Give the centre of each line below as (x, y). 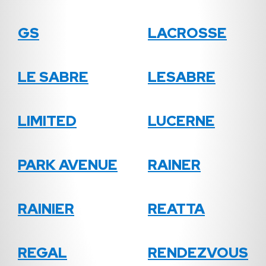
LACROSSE (187, 33)
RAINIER (46, 209)
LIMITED (47, 121)
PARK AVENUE (68, 165)
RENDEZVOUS (198, 253)
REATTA (176, 209)
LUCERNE (181, 121)
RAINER (174, 165)
